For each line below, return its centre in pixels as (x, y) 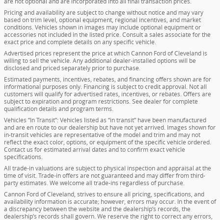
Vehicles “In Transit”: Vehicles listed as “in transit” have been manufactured (105, 120)
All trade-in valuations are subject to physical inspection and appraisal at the (108, 168)
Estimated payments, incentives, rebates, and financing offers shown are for (108, 80)
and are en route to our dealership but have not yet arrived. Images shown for (110, 128)
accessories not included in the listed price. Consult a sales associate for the (107, 35)
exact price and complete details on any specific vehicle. (80, 42)
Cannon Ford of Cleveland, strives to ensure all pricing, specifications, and (104, 194)
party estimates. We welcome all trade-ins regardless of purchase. (94, 183)
